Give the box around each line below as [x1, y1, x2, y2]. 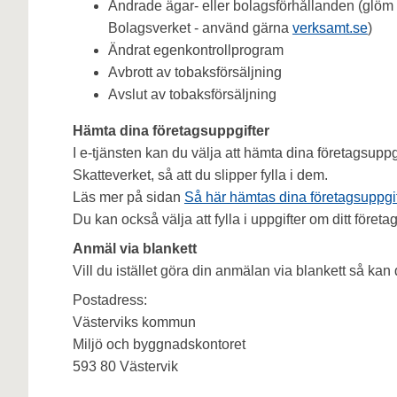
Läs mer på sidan [72, 190, 184, 206]
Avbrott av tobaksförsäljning [107, 65, 282, 81]
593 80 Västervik [72, 359, 185, 375]
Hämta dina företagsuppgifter [72, 123, 269, 139]
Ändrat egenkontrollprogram [107, 43, 284, 58]
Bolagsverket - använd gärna [107, 20, 292, 36]
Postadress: [72, 292, 147, 308]
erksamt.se [299, 20, 368, 36]
